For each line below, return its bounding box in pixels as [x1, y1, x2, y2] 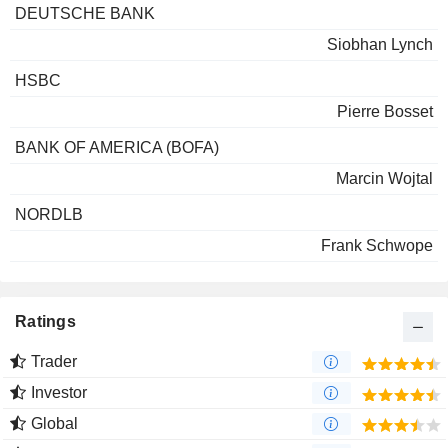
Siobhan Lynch [327, 36, 433, 54]
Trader [31, 353, 77, 371]
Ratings [15, 313, 76, 331]
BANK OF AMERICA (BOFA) [15, 139, 219, 157]
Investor [31, 384, 87, 402]
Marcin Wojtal [336, 170, 433, 188]
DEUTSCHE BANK [15, 5, 155, 23]
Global [31, 415, 78, 433]
